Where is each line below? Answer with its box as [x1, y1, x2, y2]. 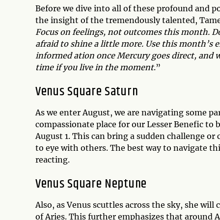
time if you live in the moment [35, 62, 154, 72]
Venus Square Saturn [35, 82, 138, 101]
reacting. [35, 154, 70, 165]
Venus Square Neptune [35, 174, 147, 193]
